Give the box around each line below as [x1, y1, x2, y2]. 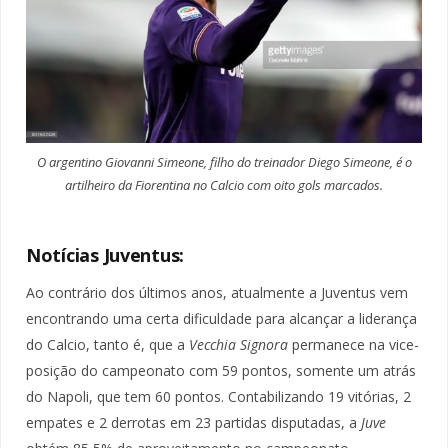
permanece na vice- [288, 334, 419, 354]
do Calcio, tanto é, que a [26, 334, 189, 354]
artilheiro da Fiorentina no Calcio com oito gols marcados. [65, 175, 383, 194]
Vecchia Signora [189, 334, 288, 354]
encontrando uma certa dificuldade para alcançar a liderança [26, 308, 417, 328]
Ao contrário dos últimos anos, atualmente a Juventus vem [26, 282, 408, 302]
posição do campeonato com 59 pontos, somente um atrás [26, 360, 416, 380]
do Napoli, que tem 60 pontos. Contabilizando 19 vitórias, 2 [26, 386, 411, 406]
